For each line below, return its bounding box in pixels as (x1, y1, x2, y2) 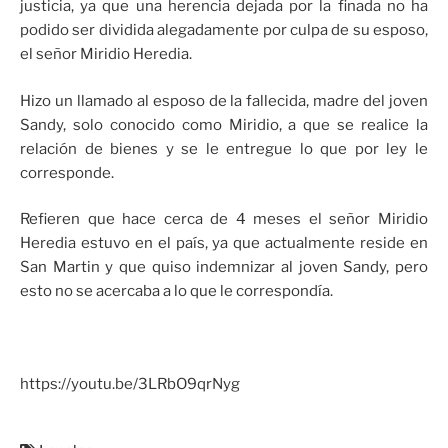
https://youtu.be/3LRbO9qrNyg (20, 375, 240, 394)
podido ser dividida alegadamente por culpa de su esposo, (20, 21, 428, 40)
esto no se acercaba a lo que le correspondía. (20, 282, 333, 301)
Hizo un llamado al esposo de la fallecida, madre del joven (20, 91, 428, 110)
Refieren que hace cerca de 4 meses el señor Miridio (20, 210, 428, 229)
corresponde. (20, 163, 114, 182)
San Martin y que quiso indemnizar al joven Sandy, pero (20, 258, 428, 277)
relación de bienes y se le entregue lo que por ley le (20, 139, 428, 158)
